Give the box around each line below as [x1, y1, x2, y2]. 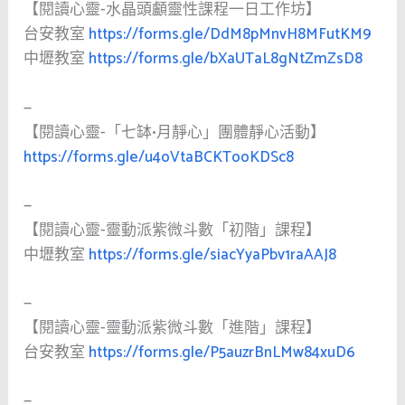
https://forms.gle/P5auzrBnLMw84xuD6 [89, 339, 356, 365]
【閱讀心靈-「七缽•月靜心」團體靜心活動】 [24, 119, 326, 146]
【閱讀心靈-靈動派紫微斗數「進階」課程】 [24, 315, 322, 341]
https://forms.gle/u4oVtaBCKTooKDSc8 [24, 144, 295, 170]
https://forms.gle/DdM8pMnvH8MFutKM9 [89, 22, 372, 48]
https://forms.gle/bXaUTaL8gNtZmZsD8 [89, 46, 363, 72]
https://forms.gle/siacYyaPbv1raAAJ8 [89, 241, 337, 268]
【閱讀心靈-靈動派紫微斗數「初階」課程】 [24, 217, 322, 243]
